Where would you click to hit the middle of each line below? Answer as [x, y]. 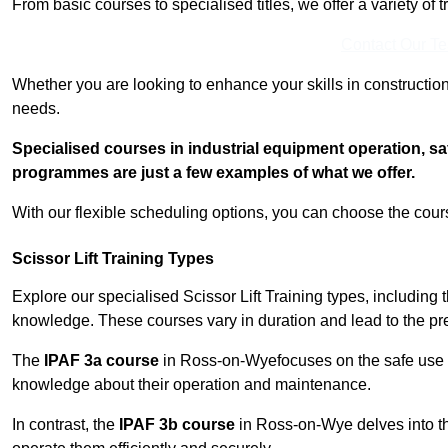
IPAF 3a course [101, 361]
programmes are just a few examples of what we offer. [213, 173]
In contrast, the [65, 425]
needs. [36, 109]
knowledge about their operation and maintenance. [191, 385]
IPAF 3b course [177, 425]
